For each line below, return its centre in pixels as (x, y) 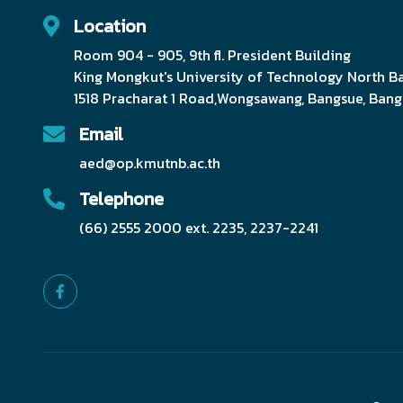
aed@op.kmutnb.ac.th (150, 162)
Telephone (121, 198)
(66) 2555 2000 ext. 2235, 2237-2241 (199, 227)
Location (110, 26)
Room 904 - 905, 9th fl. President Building (212, 54)
